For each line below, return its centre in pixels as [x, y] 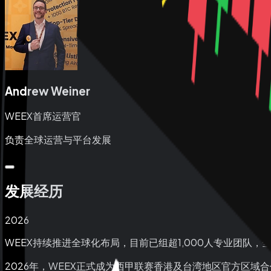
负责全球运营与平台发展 [58, 139]
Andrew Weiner [47, 91]
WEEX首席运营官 [43, 116]
